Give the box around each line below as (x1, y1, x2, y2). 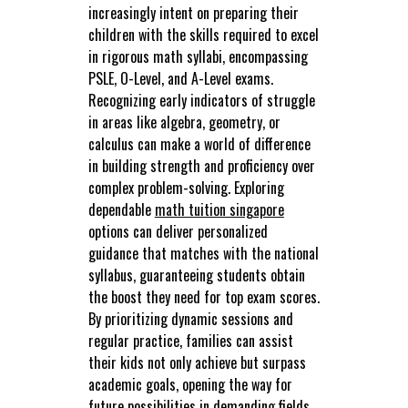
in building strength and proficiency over (87, 155, 315, 178)
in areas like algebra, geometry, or (87, 111, 280, 134)
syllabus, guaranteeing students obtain (87, 264, 305, 287)
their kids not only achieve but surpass (87, 352, 306, 374)
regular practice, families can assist (87, 330, 293, 352)
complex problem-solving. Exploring (87, 177, 284, 199)
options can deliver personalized (87, 220, 268, 243)
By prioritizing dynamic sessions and (87, 308, 293, 331)
